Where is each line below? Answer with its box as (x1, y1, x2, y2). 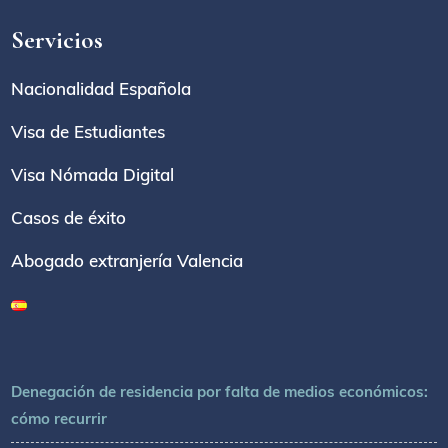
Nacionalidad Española (11, 78, 192, 100)
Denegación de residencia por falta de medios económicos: (11, 382, 429, 402)
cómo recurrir (11, 409, 108, 429)
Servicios (11, 25, 104, 56)
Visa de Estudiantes (11, 121, 166, 143)
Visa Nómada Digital (11, 164, 175, 186)
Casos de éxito (11, 207, 127, 229)
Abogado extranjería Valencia (11, 250, 244, 272)
